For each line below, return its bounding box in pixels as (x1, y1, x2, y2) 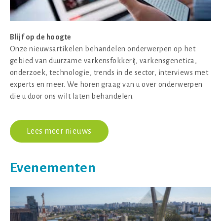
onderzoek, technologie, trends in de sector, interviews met (10, 69, 209, 77)
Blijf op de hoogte (10, 33, 72, 41)
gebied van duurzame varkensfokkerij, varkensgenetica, (10, 57, 197, 65)
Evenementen (10, 160, 96, 176)
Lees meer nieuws (27, 127, 92, 136)
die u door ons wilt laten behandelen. (10, 92, 134, 101)
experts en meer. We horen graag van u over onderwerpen (10, 80, 203, 89)
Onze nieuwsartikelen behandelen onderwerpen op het (10, 45, 196, 53)
